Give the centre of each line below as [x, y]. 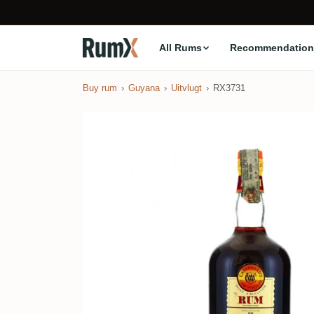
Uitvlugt [186, 88]
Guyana [144, 88]
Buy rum [100, 88]
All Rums [180, 47]
